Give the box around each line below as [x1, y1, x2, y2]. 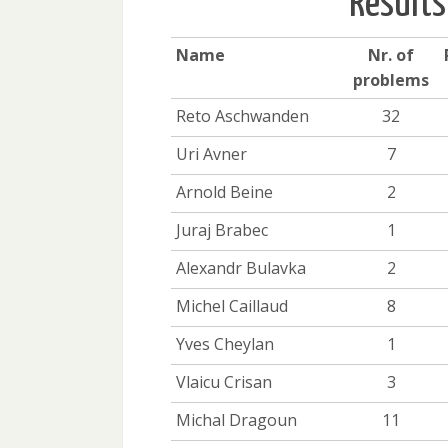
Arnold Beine [176, 181, 273, 204]
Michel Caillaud [176, 295, 288, 318]
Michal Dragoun [176, 409, 297, 432]
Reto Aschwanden [176, 105, 309, 128]
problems [353, 69, 429, 92]
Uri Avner [176, 143, 247, 166]
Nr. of [368, 44, 414, 67]
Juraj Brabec [176, 219, 268, 242]
